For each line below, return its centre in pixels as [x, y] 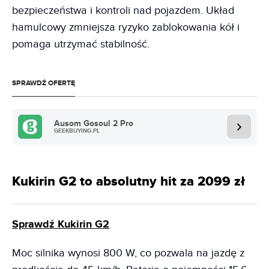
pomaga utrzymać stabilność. [81, 44]
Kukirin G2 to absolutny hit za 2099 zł [128, 182]
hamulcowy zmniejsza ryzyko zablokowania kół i [126, 28]
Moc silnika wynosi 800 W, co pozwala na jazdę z [128, 253]
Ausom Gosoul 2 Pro [94, 124]
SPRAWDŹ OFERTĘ [44, 83]
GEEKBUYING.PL [77, 131]
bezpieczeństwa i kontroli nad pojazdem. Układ [123, 11]
